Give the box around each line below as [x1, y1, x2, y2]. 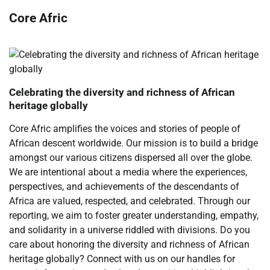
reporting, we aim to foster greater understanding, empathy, [9, 209, 259, 221]
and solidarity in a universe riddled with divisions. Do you [9, 224, 250, 236]
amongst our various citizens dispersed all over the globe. [9, 151, 253, 163]
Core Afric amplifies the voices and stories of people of [9, 122, 240, 134]
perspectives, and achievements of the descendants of [9, 180, 239, 192]
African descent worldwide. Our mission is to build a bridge [9, 137, 258, 149]
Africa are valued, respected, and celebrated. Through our [9, 195, 250, 207]
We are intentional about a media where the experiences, [9, 166, 247, 178]
